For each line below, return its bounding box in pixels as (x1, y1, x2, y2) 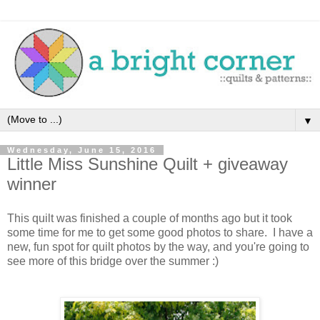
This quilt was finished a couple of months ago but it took (7, 211, 292, 224)
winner (7, 174, 56, 194)
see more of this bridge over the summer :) (7, 254, 224, 267)
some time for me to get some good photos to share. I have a (7, 226, 313, 239)
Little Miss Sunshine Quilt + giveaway (7, 154, 288, 174)
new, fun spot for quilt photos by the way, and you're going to (7, 240, 309, 253)
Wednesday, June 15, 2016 (7, 146, 156, 154)
